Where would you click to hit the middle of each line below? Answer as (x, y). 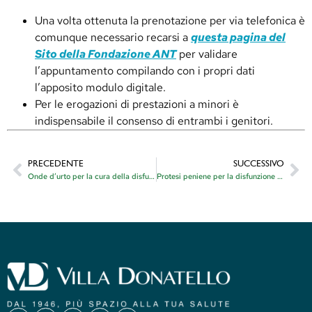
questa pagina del (238, 37)
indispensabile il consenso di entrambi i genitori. (154, 120)
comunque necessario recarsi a (113, 37)
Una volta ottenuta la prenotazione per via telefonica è (170, 20)
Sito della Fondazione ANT (106, 54)
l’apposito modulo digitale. (100, 87)
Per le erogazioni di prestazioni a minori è (137, 104)
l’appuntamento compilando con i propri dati (145, 70)
